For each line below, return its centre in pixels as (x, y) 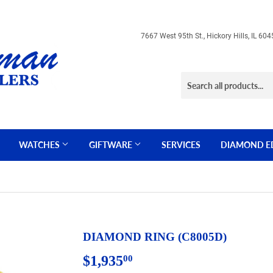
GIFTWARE (112, 145)
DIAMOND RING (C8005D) (155, 237)
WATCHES (40, 145)
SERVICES (181, 145)
